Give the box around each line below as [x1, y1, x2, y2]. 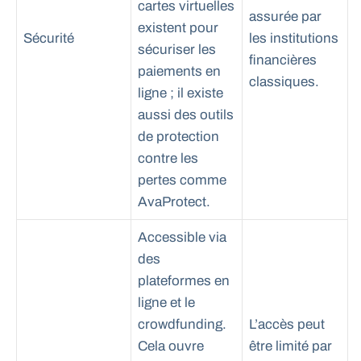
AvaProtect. [138, 194, 210, 210]
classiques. [249, 74, 319, 90]
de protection [138, 129, 219, 145]
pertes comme [138, 172, 226, 189]
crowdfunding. [138, 317, 226, 333]
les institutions [249, 31, 338, 47]
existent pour [138, 20, 218, 36]
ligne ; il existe [138, 85, 223, 102]
